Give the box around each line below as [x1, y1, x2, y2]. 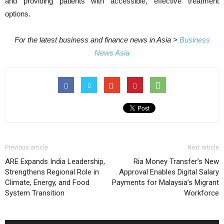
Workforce [184, 188, 219, 197]
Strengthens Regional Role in [5, 167, 99, 176]
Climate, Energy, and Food [5, 178, 89, 187]
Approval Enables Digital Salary [119, 167, 219, 176]
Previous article [5, 144, 48, 151]
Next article [187, 144, 219, 151]
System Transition [5, 188, 64, 197]
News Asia [94, 48, 129, 57]
